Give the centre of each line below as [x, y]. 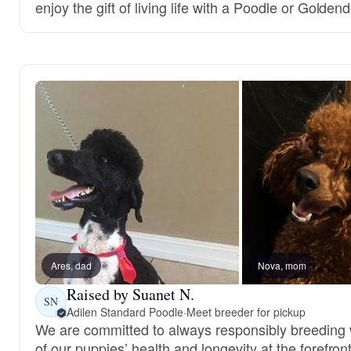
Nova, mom [282, 265]
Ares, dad [71, 265]
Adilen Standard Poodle [125, 311]
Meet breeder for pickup [246, 311]
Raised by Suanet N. [130, 294]
